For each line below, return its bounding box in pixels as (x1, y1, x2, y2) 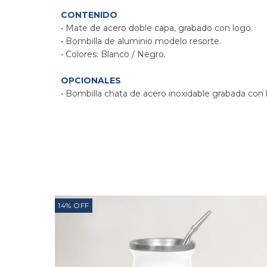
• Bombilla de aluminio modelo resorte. (61, 36, 221, 46)
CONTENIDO (61, 10, 117, 20)
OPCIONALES (61, 75, 121, 86)
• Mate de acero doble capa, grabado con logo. (61, 23, 253, 33)
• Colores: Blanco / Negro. (61, 49, 166, 60)
